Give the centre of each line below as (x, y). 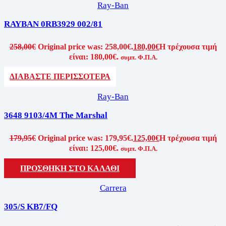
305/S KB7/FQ (31, 206)
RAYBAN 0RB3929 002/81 (53, 24)
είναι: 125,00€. (94, 148)
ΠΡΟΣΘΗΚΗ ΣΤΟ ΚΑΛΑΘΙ (70, 168)
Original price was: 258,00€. (85, 46)
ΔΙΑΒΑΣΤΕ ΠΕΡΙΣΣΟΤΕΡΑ (60, 77)
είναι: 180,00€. (94, 56)
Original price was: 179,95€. (85, 138)
